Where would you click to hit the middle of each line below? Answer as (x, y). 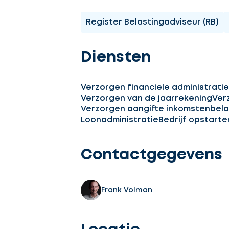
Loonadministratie (120, 120)
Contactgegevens (152, 155)
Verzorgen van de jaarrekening (146, 99)
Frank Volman (127, 190)
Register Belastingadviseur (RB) (152, 22)
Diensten (116, 58)
